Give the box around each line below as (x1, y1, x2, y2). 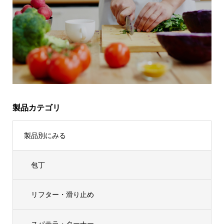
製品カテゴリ (12, 102, 60, 113)
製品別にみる (23, 130, 66, 140)
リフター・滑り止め (30, 189, 94, 199)
